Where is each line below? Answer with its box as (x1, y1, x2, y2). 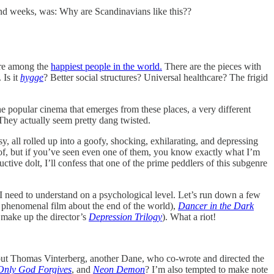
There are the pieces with (162, 61, 261, 72)
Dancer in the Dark (178, 200, 254, 211)
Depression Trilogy (89, 211, 162, 222)
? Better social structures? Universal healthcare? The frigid (43, 72, 268, 83)
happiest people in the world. (51, 61, 162, 72)
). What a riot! (162, 211, 218, 222)
